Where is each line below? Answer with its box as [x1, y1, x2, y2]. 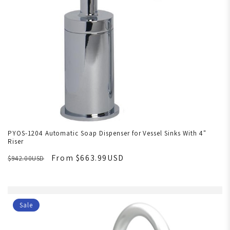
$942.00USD [8, 154, 45, 163]
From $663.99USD [51, 152, 124, 164]
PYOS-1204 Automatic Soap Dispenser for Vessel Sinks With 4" [8, 129, 206, 138]
